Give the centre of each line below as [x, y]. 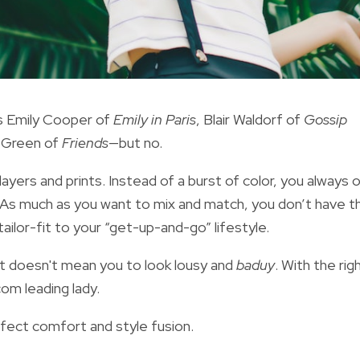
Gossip [325, 119]
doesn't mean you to [75, 264]
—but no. [137, 142]
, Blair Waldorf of [250, 119]
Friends [85, 142]
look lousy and [190, 264]
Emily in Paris [155, 119]
